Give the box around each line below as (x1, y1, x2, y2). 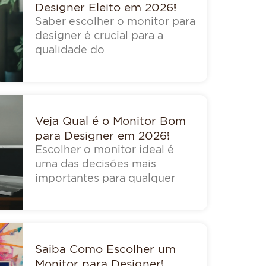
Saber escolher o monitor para (34, 15, 195, 27)
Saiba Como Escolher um (34, 242, 176, 255)
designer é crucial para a (34, 30, 163, 42)
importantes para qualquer (34, 172, 175, 184)
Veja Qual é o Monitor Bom (34, 114, 186, 127)
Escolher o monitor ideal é (34, 144, 174, 156)
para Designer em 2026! (34, 129, 170, 142)
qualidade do (34, 44, 104, 56)
